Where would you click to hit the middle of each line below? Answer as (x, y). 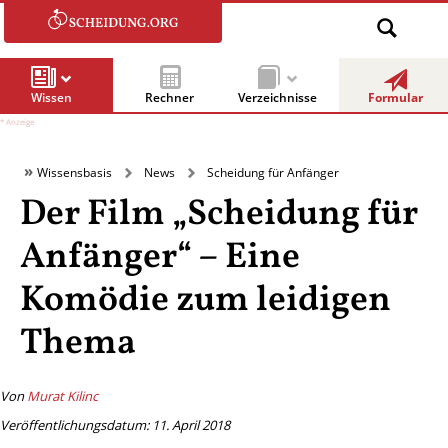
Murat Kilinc (62, 396)
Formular (395, 97)
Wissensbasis (74, 172)
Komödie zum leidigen (205, 301)
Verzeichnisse (277, 97)
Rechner (169, 97)
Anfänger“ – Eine (160, 258)
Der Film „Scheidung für (219, 215)
